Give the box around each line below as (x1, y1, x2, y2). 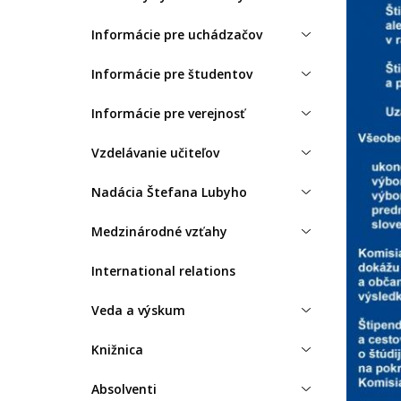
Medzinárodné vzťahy (91, 222, 227, 240)
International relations (91, 261, 235, 279)
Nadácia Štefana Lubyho (91, 183, 247, 200)
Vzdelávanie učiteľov (91, 143, 219, 161)
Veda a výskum (91, 301, 185, 319)
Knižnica (91, 340, 143, 358)
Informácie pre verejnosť (91, 104, 245, 122)
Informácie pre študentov (91, 64, 252, 82)
